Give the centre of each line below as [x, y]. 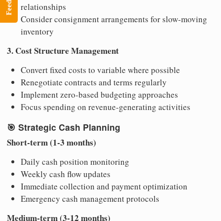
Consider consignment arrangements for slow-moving [114, 19]
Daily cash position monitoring [75, 162]
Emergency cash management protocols [90, 199]
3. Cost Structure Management [63, 51]
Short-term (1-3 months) [52, 143]
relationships [43, 7]
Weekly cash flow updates [66, 174]
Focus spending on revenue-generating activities [106, 107]
